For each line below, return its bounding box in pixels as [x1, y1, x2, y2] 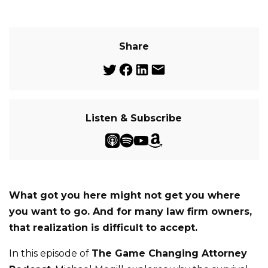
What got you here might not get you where [9, 190, 240, 201]
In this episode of [9, 248, 92, 259]
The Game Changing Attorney [92, 248, 247, 259]
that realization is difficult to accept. [9, 222, 197, 233]
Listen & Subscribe [86, 112, 182, 124]
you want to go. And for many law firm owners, [9, 206, 252, 217]
